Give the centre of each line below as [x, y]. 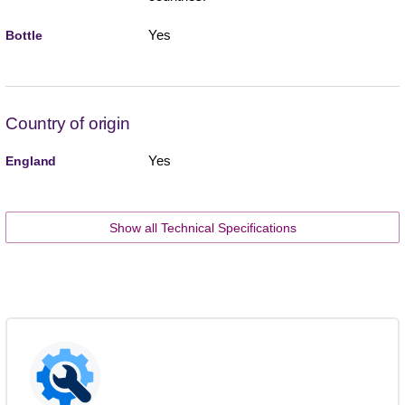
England [31, 160]
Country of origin [68, 123]
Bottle [24, 35]
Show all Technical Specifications [202, 227]
